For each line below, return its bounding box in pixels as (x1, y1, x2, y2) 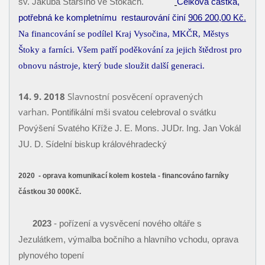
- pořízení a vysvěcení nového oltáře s (51, 218, 202, 229)
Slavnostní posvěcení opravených (64, 91, 203, 103)
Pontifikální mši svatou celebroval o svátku (51, 107, 216, 118)
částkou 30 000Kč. (18, 188, 81, 196)
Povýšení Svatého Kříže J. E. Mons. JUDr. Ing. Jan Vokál (18, 123, 241, 134)
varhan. (18, 106, 51, 118)
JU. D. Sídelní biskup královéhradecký (18, 139, 167, 150)
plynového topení (18, 250, 84, 261)
